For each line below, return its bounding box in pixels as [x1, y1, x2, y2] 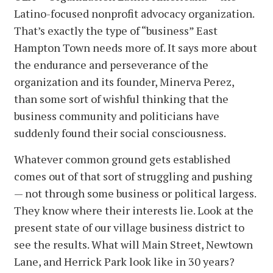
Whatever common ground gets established [14, 151, 230, 166]
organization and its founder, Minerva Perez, [14, 74, 234, 89]
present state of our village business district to [14, 219, 244, 235]
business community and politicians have [14, 108, 219, 123]
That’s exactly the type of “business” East [14, 23, 218, 38]
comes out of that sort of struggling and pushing [14, 168, 255, 183]
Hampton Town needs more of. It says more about [14, 40, 257, 55]
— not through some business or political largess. [14, 185, 256, 200]
